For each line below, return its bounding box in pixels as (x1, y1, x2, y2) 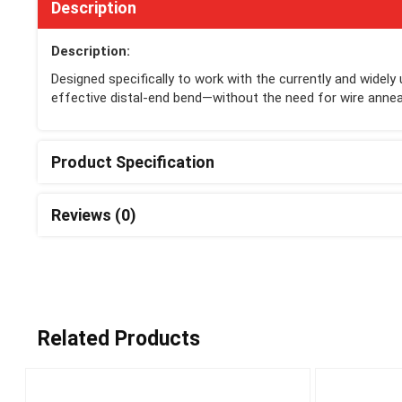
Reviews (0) (51, 205, 136, 224)
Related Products (38, 326, 200, 351)
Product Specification (51, 152, 214, 171)
